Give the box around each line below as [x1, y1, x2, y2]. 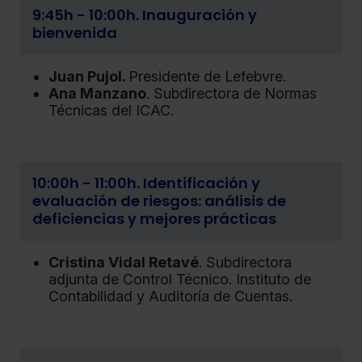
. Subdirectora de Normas [146, 84, 317, 102]
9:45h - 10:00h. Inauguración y [32, 4, 257, 25]
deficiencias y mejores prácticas [32, 208, 276, 229]
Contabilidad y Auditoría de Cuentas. [48, 287, 293, 305]
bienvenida [32, 22, 117, 43]
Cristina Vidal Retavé [48, 253, 199, 271]
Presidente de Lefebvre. [128, 67, 286, 85]
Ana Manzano [48, 84, 146, 102]
